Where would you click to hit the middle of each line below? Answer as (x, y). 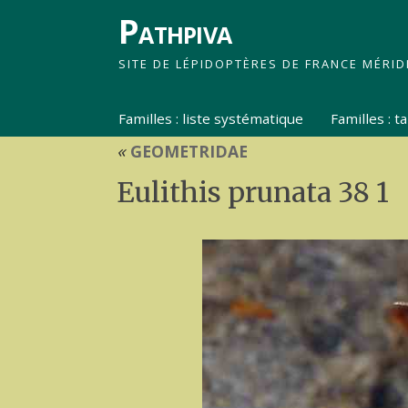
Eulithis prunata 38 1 (253, 192)
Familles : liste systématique (211, 118)
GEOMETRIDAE (187, 151)
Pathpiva (175, 31)
